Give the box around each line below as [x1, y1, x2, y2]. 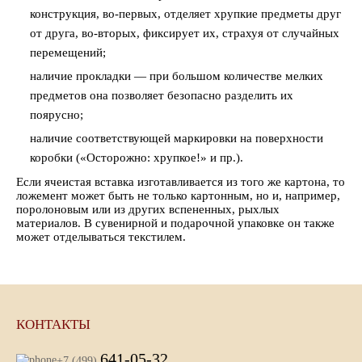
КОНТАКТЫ [16, 317, 90, 332]
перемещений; [30, 46, 106, 59]
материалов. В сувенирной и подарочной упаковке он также [16, 217, 335, 229]
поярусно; [30, 108, 83, 121]
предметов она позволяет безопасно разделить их [30, 89, 293, 102]
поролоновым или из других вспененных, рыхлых [16, 203, 280, 216]
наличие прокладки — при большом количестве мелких [30, 69, 323, 82]
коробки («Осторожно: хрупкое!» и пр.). [30, 151, 243, 164]
